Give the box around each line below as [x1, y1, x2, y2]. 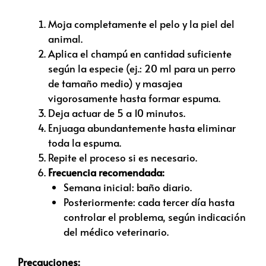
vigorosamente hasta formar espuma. [48, 91, 220, 106]
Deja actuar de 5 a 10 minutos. [48, 106, 185, 121]
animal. [48, 31, 83, 46]
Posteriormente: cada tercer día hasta [63, 195, 235, 210]
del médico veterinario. [63, 224, 169, 239]
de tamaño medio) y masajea [48, 76, 182, 91]
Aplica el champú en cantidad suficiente [48, 46, 232, 61]
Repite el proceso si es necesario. [48, 150, 197, 165]
